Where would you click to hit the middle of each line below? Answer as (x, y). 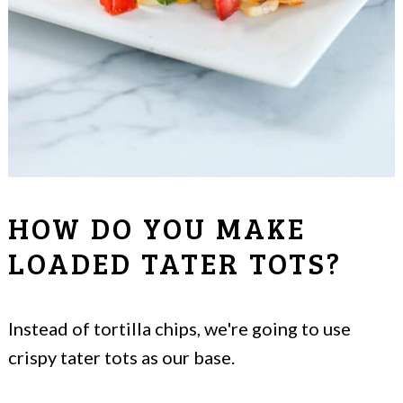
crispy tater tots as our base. (121, 357)
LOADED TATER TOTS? (175, 263)
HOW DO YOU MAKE (157, 228)
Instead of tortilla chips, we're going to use (179, 328)
